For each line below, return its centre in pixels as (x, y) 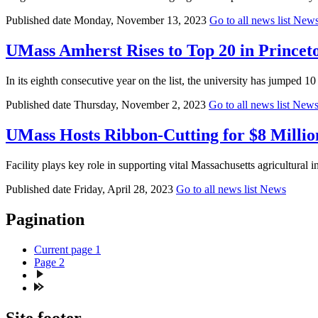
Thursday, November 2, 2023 (140, 105)
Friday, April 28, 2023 (124, 189)
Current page (65, 249)
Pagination (45, 219)
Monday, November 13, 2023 (140, 21)
